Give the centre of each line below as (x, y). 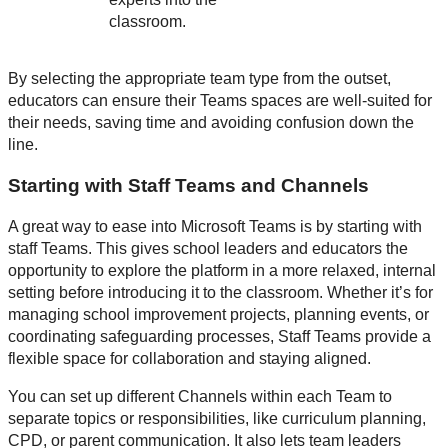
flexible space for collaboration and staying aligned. (189, 358)
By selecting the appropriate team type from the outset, (199, 79)
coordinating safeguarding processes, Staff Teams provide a (219, 336)
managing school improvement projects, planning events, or (218, 314)
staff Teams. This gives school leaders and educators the (208, 248)
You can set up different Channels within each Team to (200, 396)
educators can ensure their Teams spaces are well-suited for (220, 101)
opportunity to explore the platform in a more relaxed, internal (222, 270)
